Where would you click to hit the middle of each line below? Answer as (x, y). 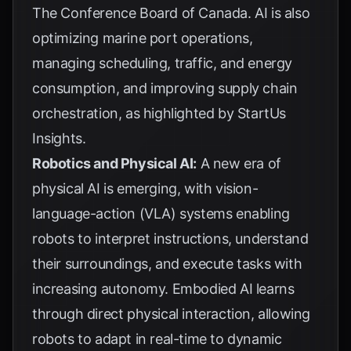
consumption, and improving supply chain (165, 88)
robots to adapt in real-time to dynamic (157, 339)
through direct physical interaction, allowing (172, 314)
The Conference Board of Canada (140, 13)
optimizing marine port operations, (143, 38)
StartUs (262, 113)
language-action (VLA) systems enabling (161, 213)
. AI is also (279, 13)
